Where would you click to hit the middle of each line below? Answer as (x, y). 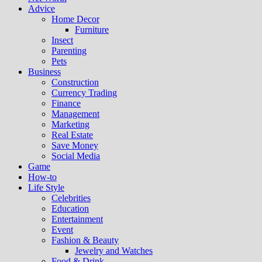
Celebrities (71, 198)
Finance (66, 103)
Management (75, 114)
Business (44, 72)
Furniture (92, 30)
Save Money (75, 145)
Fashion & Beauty (85, 240)
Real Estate (72, 135)
